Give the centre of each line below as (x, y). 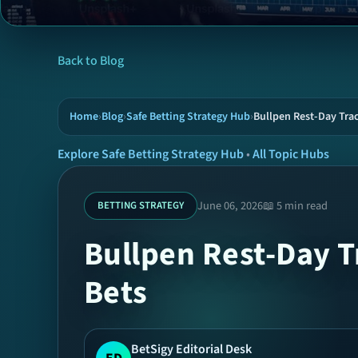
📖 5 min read (295, 205)
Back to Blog (91, 61)
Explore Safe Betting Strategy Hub (151, 155)
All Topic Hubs (291, 155)
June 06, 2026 (230, 205)
